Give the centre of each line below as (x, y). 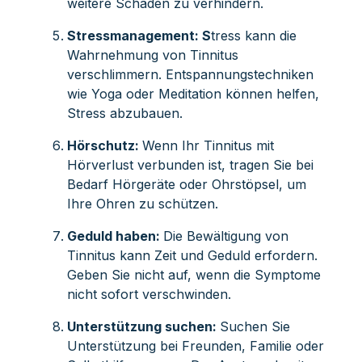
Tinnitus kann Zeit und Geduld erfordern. (192, 255)
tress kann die (253, 35)
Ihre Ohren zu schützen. (142, 203)
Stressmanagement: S (139, 35)
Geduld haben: (115, 236)
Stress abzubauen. (124, 113)
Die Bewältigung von (225, 236)
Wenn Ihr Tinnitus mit (208, 145)
